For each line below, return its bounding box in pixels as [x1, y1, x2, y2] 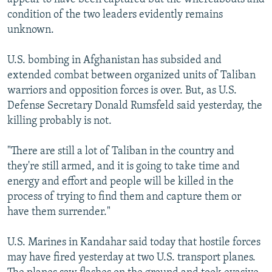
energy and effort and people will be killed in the [7, 175, 234, 188]
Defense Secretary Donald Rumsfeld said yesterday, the [7, 100, 262, 112]
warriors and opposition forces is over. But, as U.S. [7, 84, 237, 97]
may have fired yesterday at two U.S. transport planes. [7, 251, 256, 263]
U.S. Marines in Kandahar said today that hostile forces [7, 236, 260, 248]
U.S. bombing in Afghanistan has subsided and [7, 54, 222, 66]
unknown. [7, 24, 54, 36]
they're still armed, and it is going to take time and [7, 160, 240, 172]
